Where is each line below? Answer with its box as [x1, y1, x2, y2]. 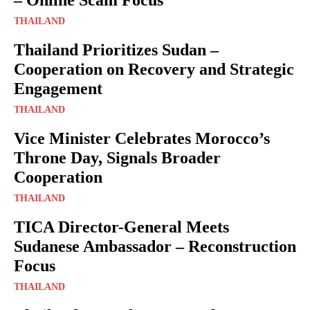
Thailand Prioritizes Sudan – [14, 40, 219, 59]
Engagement [14, 79, 102, 98]
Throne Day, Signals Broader [14, 148, 221, 167]
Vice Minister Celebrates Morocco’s [14, 129, 270, 147]
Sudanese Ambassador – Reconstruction [14, 237, 296, 255]
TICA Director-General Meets [14, 217, 229, 236]
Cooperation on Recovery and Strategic [14, 60, 294, 78]
